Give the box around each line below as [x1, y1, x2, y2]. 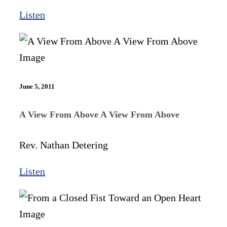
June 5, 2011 [19, 82, 55, 90]
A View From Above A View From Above [19, 109, 179, 120]
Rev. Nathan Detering [19, 139, 108, 151]
